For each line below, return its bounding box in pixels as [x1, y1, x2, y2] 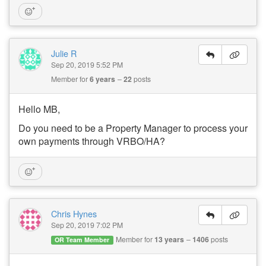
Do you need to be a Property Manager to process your [18, 121, 248, 135]
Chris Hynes [51, 207, 97, 220]
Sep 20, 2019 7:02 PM [51, 220, 123, 230]
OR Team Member [55, 235, 110, 244]
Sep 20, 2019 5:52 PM [51, 59, 123, 69]
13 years [154, 234, 184, 245]
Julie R [51, 47, 77, 59]
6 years [90, 74, 115, 84]
